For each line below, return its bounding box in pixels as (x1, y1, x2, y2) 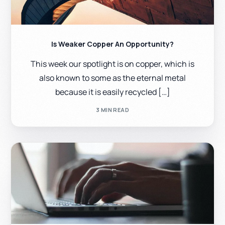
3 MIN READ (95, 106, 130, 114)
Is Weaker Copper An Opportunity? (51, 39, 174, 49)
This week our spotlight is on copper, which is (31, 58, 194, 69)
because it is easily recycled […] (55, 86, 170, 97)
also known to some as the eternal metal (39, 72, 186, 83)
